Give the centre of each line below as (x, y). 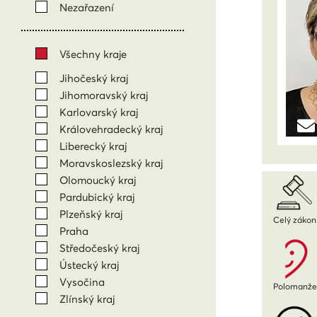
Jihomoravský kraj (104, 95)
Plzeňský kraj (91, 214)
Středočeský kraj (99, 248)
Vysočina (82, 282)
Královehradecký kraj (111, 129)
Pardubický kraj (97, 197)
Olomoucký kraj (98, 180)
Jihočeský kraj (94, 78)
